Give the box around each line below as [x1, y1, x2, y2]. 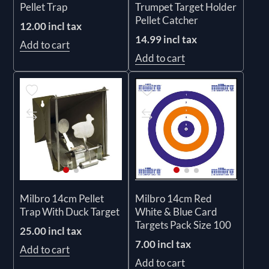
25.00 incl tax [20, 224, 82, 237]
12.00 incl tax [20, 19, 82, 32]
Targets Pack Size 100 [135, 218, 231, 231]
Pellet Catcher [135, 13, 198, 26]
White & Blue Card [135, 205, 217, 218]
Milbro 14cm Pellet [20, 192, 104, 205]
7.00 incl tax [135, 237, 191, 250]
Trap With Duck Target [20, 205, 120, 218]
